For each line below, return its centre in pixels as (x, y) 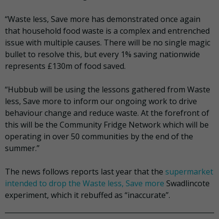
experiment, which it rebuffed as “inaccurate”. (88, 195)
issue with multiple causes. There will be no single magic (108, 42)
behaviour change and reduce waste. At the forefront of (107, 113)
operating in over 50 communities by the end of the (99, 136)
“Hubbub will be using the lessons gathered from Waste (108, 89)
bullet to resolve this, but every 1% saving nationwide (102, 54)
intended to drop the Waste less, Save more (85, 183)
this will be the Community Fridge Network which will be (107, 124)
